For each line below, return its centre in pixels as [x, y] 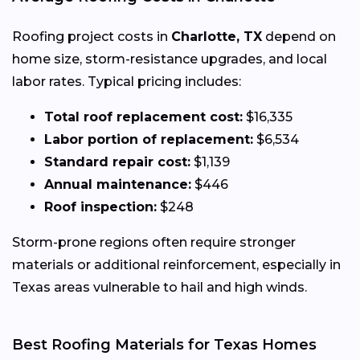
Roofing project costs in [92, 36]
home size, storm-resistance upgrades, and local [170, 59]
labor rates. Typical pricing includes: [127, 81]
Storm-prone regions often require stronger [154, 242]
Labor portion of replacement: [149, 139]
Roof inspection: [100, 207]
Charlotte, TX [217, 36]
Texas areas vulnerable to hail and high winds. [160, 287]
